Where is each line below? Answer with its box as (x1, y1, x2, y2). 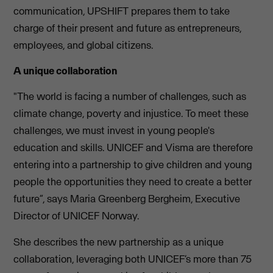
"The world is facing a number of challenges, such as (13, 90, 247, 104)
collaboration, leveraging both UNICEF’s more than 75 (13, 252, 252, 266)
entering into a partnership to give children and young (13, 158, 252, 172)
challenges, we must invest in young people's (13, 124, 215, 138)
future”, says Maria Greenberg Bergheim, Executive (13, 192, 241, 206)
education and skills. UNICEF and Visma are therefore (13, 141, 253, 155)
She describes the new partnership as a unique (13, 235, 224, 249)
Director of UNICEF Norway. (13, 209, 140, 223)
